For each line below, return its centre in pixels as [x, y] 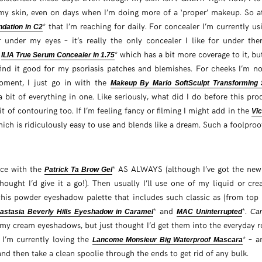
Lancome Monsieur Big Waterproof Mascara [167, 239]
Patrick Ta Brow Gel [79, 169]
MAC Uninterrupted [209, 211]
